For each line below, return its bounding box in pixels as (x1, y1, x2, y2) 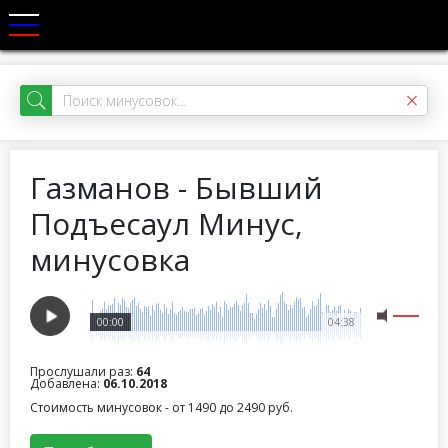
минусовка (30, 239, 190, 280)
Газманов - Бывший (30, 167, 323, 208)
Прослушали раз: (30, 363, 136, 380)
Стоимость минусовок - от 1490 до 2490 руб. (30, 399, 293, 416)
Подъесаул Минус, (30, 203, 303, 244)
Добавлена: (30, 375, 103, 392)
